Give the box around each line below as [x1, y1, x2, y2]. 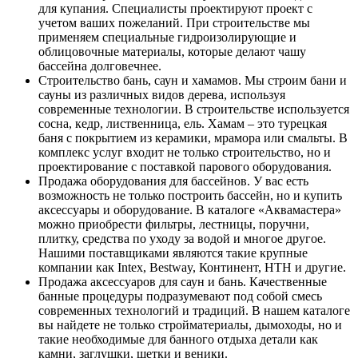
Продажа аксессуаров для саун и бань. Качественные [38, 274, 327, 288]
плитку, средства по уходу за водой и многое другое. [38, 231, 326, 245]
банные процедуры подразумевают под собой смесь [38, 288, 322, 303]
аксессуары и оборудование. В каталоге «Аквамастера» [38, 202, 341, 217]
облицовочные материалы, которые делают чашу [38, 44, 306, 58]
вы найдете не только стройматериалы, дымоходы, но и [38, 317, 342, 332]
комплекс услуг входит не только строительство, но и [38, 145, 331, 159]
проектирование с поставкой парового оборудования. [38, 159, 332, 173]
